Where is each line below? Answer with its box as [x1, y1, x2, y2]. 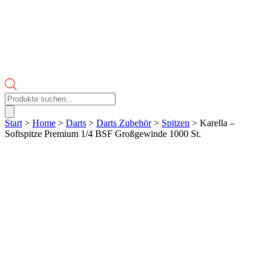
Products [4, 92, 37, 102]
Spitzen [162, 117, 190, 128]
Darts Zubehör [96, 117, 151, 128]
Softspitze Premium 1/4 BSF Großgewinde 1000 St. [5, 128, 201, 139]
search [4, 102, 28, 113]
